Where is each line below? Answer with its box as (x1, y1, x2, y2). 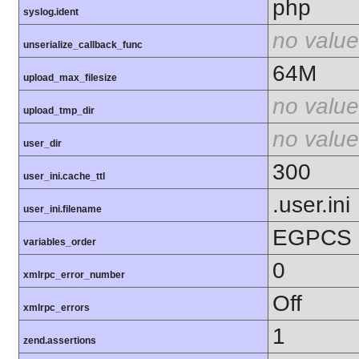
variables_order (23, 236, 96, 248)
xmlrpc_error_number (23, 269, 125, 281)
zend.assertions (23, 335, 96, 347)
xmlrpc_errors (23, 302, 90, 314)
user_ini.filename (23, 204, 102, 216)
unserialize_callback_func (23, 39, 143, 51)
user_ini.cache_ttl (23, 171, 105, 183)
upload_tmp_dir (23, 105, 95, 117)
